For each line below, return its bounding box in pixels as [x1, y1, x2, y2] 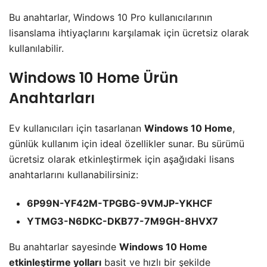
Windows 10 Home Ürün [9, 67, 178, 88]
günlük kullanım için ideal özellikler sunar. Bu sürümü [9, 137, 244, 150]
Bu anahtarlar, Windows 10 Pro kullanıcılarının [9, 11, 212, 23]
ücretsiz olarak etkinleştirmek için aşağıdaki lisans [9, 153, 234, 165]
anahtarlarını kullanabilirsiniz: [9, 168, 138, 181]
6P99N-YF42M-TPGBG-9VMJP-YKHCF [27, 197, 212, 209]
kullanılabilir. [9, 42, 64, 54]
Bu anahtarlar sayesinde [9, 240, 119, 253]
